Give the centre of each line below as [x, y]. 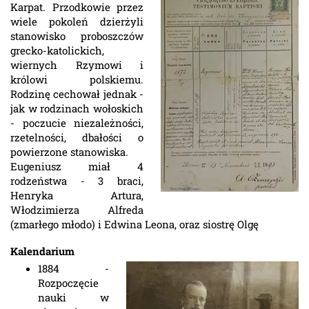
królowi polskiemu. [77, 79]
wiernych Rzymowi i [77, 65]
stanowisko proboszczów [77, 36]
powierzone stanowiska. [69, 152]
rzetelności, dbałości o [77, 137]
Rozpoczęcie [68, 283]
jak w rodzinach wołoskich [77, 108]
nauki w [73, 298]
